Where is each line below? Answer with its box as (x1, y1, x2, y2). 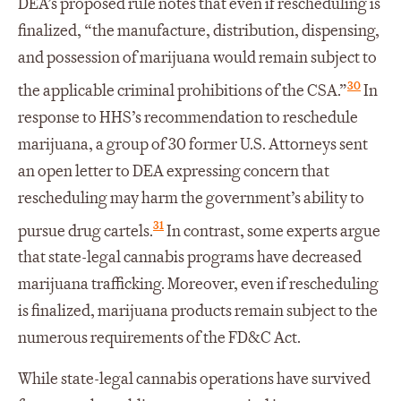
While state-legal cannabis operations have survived (18, 369, 371, 390)
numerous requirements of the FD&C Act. (18, 328, 301, 349)
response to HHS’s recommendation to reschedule (18, 107, 358, 128)
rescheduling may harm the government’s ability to (18, 187, 364, 209)
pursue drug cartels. (18, 220, 153, 242)
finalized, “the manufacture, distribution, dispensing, (18, 21, 380, 42)
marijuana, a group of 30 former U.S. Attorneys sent (18, 133, 368, 155)
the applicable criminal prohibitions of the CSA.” (18, 80, 347, 101)
